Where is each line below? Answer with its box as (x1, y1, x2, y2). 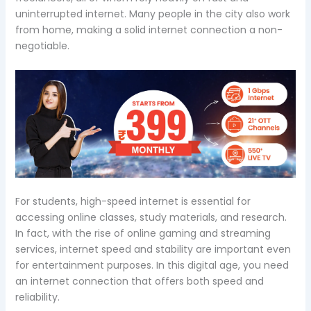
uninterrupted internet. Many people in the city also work (15, 7, 290, 22)
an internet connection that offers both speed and (15, 274, 264, 288)
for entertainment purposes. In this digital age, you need (15, 258, 289, 272)
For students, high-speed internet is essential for (15, 194, 251, 208)
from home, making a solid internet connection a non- (15, 23, 283, 37)
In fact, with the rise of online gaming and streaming (15, 226, 271, 240)
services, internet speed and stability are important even (15, 242, 291, 256)
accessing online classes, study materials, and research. (15, 210, 287, 224)
